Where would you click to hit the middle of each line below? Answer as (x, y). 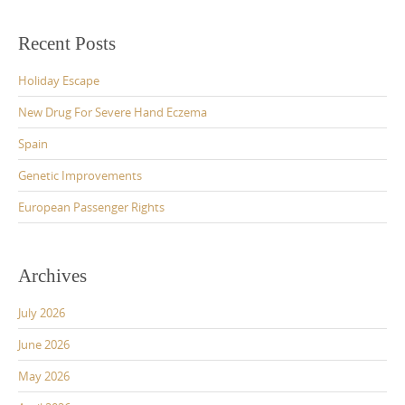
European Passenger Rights (91, 207)
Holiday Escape (59, 81)
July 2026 (42, 313)
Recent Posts (67, 44)
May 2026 (44, 377)
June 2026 (44, 345)
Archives (52, 276)
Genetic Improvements (80, 176)
